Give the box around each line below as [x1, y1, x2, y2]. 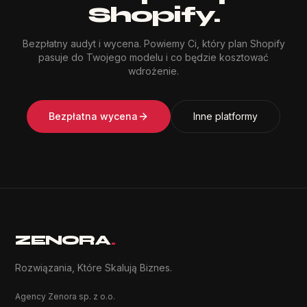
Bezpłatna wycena [49, 110, 138, 122]
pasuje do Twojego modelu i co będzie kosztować [38, 51, 269, 63]
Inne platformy [193, 110, 258, 122]
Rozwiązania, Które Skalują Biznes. [15, 262, 173, 273]
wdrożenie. [128, 65, 179, 77]
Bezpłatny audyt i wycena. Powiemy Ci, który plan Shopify [22, 38, 285, 49]
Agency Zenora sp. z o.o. [15, 291, 116, 302]
